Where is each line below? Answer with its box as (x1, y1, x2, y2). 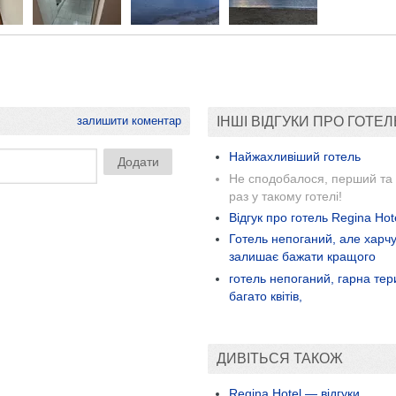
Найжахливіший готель (229, 149, 361, 164)
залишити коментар (77, 114, 181, 127)
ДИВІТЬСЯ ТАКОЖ (217, 350, 343, 366)
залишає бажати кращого (229, 249, 376, 264)
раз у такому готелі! (229, 188, 342, 203)
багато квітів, (229, 288, 302, 303)
